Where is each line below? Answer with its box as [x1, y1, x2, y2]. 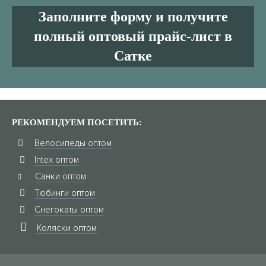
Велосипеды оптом [34, 138, 112, 148]
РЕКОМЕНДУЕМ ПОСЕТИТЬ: [12, 118, 142, 127]
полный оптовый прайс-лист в [34, 28, 232, 44]
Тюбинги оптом [34, 188, 95, 198]
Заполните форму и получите [38, 9, 228, 24]
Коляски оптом [37, 223, 97, 233]
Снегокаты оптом [34, 204, 104, 215]
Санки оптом [35, 171, 86, 182]
